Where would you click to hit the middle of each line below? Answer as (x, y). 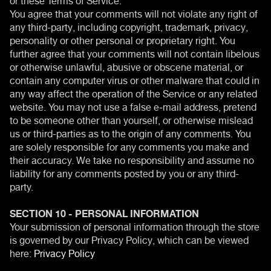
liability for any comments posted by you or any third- (124, 172)
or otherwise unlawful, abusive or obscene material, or (126, 66)
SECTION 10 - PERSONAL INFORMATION (104, 212)
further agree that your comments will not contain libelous (135, 52)
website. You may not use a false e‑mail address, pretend (133, 106)
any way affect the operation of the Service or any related (133, 92)
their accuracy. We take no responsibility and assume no (132, 159)
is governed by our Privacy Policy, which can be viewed (129, 239)
